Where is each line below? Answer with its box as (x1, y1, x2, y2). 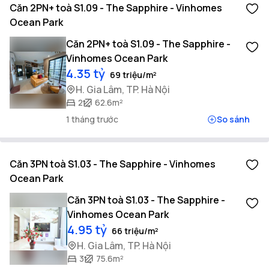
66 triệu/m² (111, 225, 159, 237)
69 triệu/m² (110, 69, 157, 80)
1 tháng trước (66, 113, 119, 125)
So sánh (216, 113, 250, 125)
